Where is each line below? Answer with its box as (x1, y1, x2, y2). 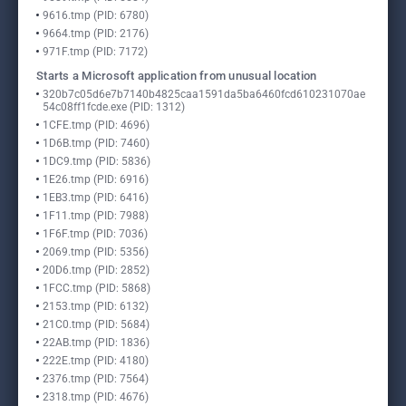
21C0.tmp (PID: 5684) (43, 318, 150, 331)
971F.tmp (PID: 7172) (43, 45, 148, 58)
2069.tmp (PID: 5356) (43, 246, 149, 258)
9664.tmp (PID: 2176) (43, 27, 149, 40)
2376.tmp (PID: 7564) (43, 372, 149, 385)
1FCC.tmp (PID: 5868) (43, 282, 150, 295)
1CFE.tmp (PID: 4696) (43, 119, 150, 131)
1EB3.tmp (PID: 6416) (43, 191, 149, 204)
